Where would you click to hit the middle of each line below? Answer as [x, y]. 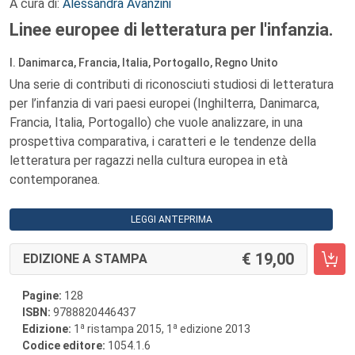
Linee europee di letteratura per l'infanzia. [172, 30]
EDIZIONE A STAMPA [85, 259]
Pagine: [42, 296]
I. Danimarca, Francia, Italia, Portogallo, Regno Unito [144, 63]
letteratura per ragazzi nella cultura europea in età [149, 160]
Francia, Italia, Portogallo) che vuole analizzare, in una [156, 122]
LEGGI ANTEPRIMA [171, 219]
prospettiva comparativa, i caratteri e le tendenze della [163, 141]
